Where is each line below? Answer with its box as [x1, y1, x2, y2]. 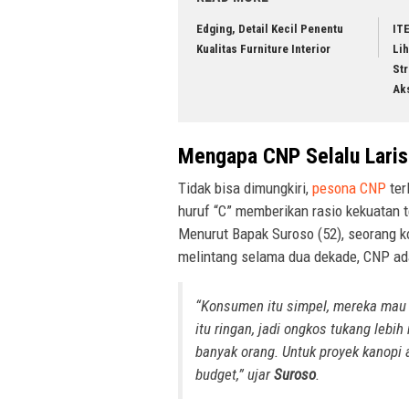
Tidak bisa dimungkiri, [178, 178, 312, 197]
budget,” [195, 364, 247, 383]
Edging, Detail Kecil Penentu [196, 22, 343, 37]
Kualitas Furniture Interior [196, 42, 330, 57]
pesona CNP [312, 178, 386, 197]
